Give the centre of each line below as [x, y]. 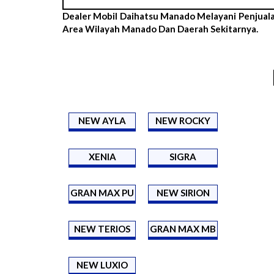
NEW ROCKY [183, 120]
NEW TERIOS [102, 228]
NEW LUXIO [102, 265]
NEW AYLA [102, 120]
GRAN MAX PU [102, 192]
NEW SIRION [183, 192]
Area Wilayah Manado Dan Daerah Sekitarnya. [160, 28]
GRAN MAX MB [183, 228]
